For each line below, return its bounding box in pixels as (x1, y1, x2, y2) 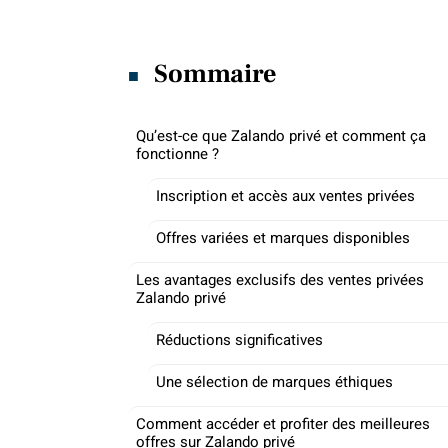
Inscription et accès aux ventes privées (156, 185, 415, 207)
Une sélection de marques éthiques (156, 371, 393, 393)
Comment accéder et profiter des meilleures (136, 413, 430, 435)
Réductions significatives (156, 329, 323, 351)
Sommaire (154, 57, 278, 91)
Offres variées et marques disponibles (156, 227, 410, 249)
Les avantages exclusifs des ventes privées (136, 269, 424, 291)
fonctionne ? (136, 143, 219, 165)
